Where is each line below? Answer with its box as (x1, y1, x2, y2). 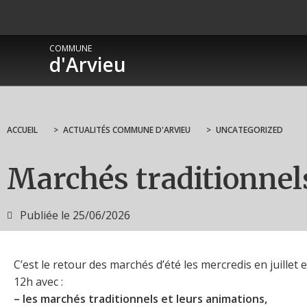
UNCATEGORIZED (216, 124, 283, 136)
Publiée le (20, 208, 70, 223)
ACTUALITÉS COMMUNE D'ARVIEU (63, 124, 191, 136)
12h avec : (14, 273, 63, 289)
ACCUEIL (7, 124, 38, 136)
